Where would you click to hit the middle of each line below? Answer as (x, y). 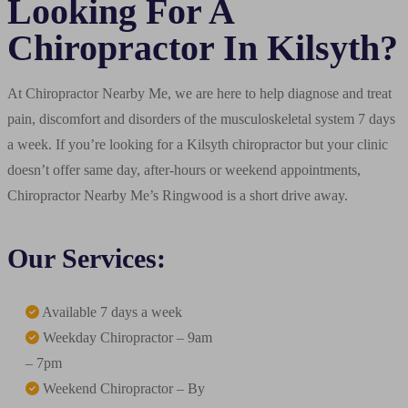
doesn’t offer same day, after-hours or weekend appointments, (184, 170)
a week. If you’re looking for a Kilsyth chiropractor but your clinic (198, 145)
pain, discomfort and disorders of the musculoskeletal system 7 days (201, 119)
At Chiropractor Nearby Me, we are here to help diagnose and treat (199, 94)
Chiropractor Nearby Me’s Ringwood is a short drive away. (178, 196)
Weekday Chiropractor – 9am (126, 337)
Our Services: (87, 258)
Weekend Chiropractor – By (122, 388)
